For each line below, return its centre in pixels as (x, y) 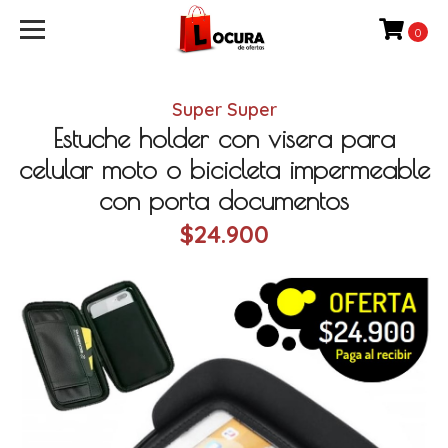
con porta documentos (224, 200)
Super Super (224, 109)
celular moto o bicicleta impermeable (224, 169)
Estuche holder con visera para (224, 138)
